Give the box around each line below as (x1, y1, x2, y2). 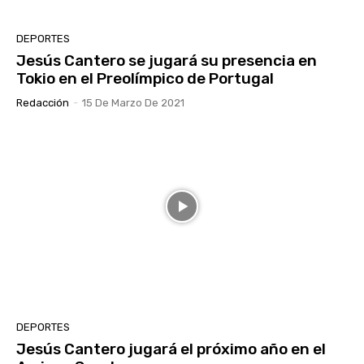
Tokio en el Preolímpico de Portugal (16, 68, 274, 88)
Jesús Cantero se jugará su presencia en (16, 50, 317, 70)
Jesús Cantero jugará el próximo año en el (16, 340, 326, 359)
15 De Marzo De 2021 (82, 96, 184, 109)
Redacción (16, 96, 69, 109)
